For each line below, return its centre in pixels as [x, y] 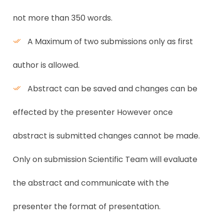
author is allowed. [46, 65]
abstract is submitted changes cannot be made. [106, 136]
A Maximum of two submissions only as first [109, 41]
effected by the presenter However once [93, 112]
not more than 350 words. [63, 18]
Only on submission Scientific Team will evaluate [105, 159]
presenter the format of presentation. [87, 206]
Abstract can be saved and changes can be [111, 89]
